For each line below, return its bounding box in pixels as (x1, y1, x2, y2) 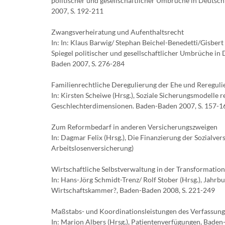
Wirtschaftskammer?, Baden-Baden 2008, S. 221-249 (51, 186, 215, 194)
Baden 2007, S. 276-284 (51, 59, 125, 68)
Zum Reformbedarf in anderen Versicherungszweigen (51, 123, 217, 131)
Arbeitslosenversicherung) (51, 144, 134, 152)
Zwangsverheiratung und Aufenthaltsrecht (51, 28, 184, 36)
